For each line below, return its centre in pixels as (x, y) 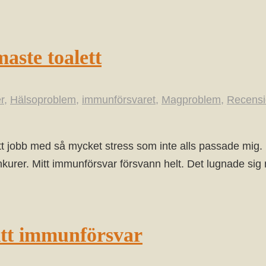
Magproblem (191, 100)
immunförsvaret (119, 100)
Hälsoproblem (43, 100)
